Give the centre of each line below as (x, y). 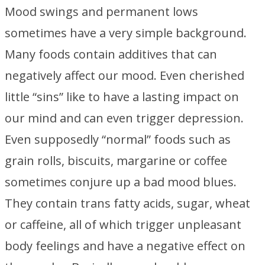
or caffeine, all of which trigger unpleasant (123, 224)
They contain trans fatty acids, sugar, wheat (127, 203)
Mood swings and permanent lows (101, 12)
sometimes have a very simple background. (126, 33)
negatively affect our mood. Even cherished (125, 75)
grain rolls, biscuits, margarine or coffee (116, 161)
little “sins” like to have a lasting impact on (122, 97)
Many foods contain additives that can (111, 54)
